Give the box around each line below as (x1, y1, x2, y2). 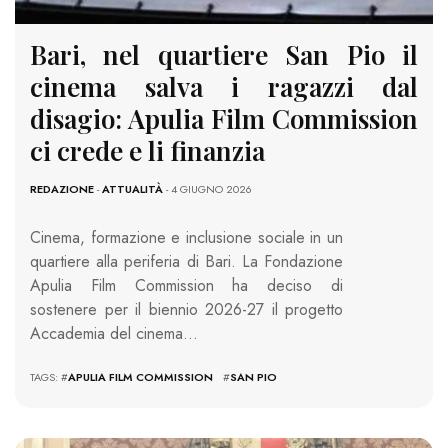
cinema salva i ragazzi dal (30, 69, 418, 105)
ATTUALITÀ (102, 181, 163, 198)
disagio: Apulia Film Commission (30, 101, 418, 137)
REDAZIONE (30, 181, 94, 198)
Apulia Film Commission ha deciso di (30, 274, 343, 298)
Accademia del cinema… (30, 322, 198, 346)
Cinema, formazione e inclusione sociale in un (30, 226, 343, 250)
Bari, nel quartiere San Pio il (30, 37, 418, 73)
